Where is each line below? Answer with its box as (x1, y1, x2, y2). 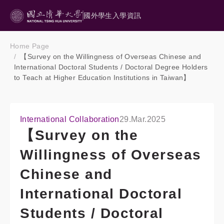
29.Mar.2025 (119, 115, 166, 123)
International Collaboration (20, 115, 119, 123)
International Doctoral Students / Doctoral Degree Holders (14, 63, 208, 71)
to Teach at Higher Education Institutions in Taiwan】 (14, 73, 190, 81)
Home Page (10, 42, 49, 50)
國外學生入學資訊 (83, 11, 141, 19)
